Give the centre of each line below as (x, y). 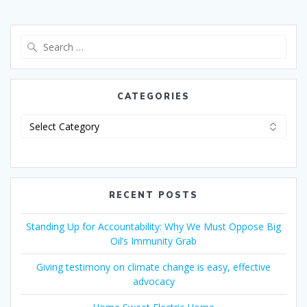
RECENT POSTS (153, 195)
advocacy (153, 281)
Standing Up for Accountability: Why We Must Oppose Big (153, 226)
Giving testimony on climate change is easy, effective (153, 267)
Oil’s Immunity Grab (153, 241)
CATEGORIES (153, 96)
